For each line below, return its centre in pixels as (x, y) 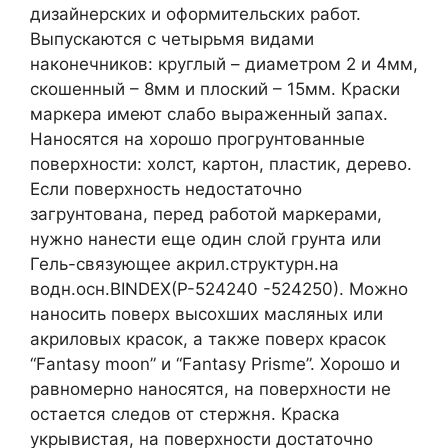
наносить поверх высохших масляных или (206, 313)
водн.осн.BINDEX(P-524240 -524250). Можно (219, 288)
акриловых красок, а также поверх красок (208, 338)
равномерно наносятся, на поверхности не (210, 388)
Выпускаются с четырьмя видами (172, 38)
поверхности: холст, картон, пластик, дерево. (221, 163)
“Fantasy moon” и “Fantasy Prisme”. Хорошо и (215, 363)
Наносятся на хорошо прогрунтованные (197, 138)
